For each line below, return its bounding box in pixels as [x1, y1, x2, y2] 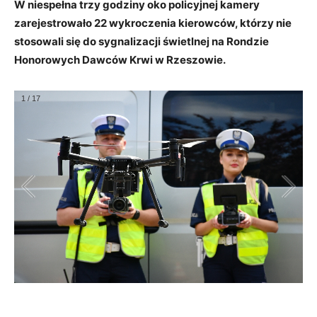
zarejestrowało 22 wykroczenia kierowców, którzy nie [14, 16, 292, 30]
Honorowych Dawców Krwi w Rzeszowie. [14, 53, 228, 67]
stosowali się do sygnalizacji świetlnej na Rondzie [14, 35, 269, 49]
